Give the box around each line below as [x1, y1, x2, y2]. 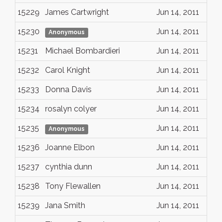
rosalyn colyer [45, 104, 97, 113]
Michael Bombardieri [45, 46, 120, 55]
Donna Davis [45, 85, 92, 94]
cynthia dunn [45, 162, 92, 171]
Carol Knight [45, 65, 90, 75]
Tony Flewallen [45, 181, 101, 191]
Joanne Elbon [45, 143, 95, 152]
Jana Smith [45, 201, 85, 210]
